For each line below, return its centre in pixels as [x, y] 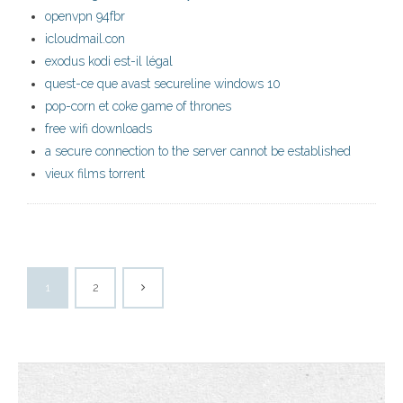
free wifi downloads [99, 129]
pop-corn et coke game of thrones [138, 107]
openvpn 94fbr [85, 17]
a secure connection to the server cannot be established [198, 152]
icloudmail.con [85, 39]
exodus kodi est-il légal [109, 62]
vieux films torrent [95, 174]
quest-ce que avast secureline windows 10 [163, 84]
